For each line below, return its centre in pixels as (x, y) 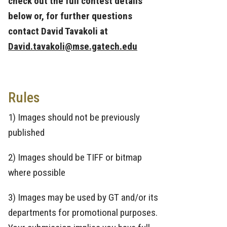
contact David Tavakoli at (58, 31)
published (27, 132)
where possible (38, 173)
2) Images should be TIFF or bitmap (75, 157)
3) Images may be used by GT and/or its (83, 198)
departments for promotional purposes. (83, 213)
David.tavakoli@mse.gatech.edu (73, 47)
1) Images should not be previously (74, 117)
